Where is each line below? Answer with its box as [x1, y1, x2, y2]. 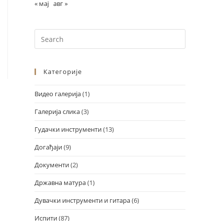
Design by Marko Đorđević [72, 116, 145, 124]
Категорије [43, 67, 82, 76]
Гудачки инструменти [35, 125, 102, 134]
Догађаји [35, 143, 62, 151]
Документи [35, 160, 69, 169]
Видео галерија [35, 89, 81, 98]
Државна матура [35, 178, 86, 187]
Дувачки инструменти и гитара [35, 196, 130, 205]
